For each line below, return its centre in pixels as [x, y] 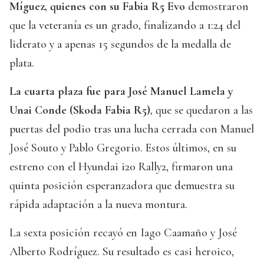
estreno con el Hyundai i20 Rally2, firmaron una [121, 167]
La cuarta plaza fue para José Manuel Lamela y [121, 92]
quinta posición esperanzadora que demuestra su [122, 186]
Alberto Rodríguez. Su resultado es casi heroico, [122, 252]
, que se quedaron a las [202, 110]
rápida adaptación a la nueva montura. [98, 205]
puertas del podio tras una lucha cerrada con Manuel [132, 129]
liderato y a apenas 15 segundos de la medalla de [120, 44]
